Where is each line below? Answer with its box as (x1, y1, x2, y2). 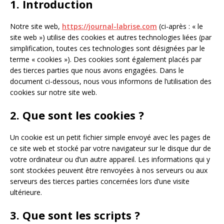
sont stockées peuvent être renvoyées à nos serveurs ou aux (10, 165, 207, 175)
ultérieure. (10, 187, 42, 197)
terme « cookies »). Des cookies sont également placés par (10, 54, 201, 64)
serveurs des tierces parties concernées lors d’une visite (10, 176, 189, 186)
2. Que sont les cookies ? (10, 107, 144, 122)
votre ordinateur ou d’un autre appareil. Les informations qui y (10, 154, 210, 164)
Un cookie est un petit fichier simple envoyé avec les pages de (10, 132, 210, 142)
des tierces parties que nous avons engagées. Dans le (10, 65, 184, 75)
